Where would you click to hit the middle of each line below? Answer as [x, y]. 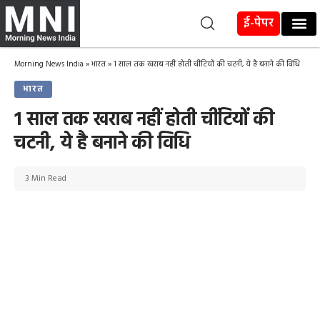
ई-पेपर [259, 23]
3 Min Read [46, 179]
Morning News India [49, 65]
